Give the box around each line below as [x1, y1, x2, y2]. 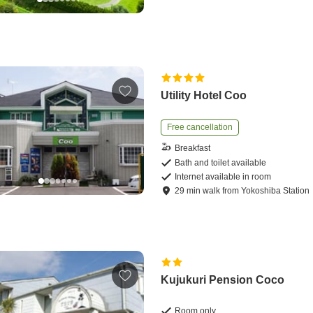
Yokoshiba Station [241, 185, 310, 196]
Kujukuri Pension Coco [161, 273, 285, 286]
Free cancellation [167, 122, 233, 132]
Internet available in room [175, 171, 272, 182]
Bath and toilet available [175, 157, 267, 168]
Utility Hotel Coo [161, 89, 247, 101]
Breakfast [175, 143, 211, 154]
